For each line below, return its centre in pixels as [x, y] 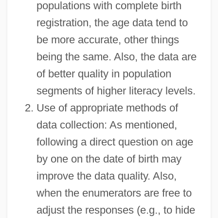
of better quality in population [104, 73]
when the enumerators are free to [114, 193]
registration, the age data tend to [112, 22]
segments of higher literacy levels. [116, 91]
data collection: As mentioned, [107, 125]
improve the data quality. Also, [106, 176]
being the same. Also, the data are [116, 56]
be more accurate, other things [108, 39]
